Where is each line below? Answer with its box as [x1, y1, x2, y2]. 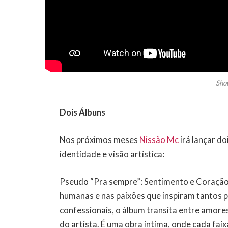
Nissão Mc [139, 134, 179, 145]
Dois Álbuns [60, 107, 106, 118]
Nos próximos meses [60, 134, 140, 145]
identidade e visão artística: [60, 149, 165, 159]
